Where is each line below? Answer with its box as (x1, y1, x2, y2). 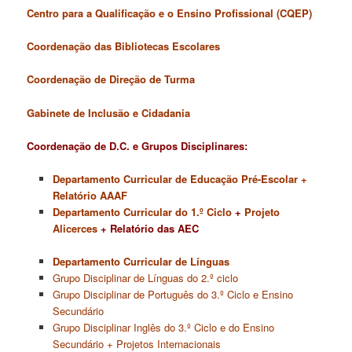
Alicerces (52, 220, 97, 236)
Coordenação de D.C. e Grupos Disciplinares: (27, 137, 248, 153)
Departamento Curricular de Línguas (52, 253, 229, 269)
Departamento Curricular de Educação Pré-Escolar (52, 170, 298, 186)
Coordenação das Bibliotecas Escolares (27, 38, 221, 54)
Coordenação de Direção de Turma (27, 71, 196, 87)
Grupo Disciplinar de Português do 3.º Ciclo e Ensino (52, 286, 293, 302)
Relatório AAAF (52, 187, 127, 203)
